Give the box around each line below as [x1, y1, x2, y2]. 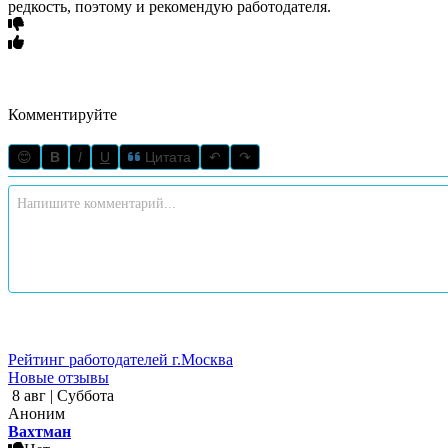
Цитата [141, 148, 191, 165]
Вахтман [8, 422, 71, 440]
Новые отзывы [8, 368, 109, 386]
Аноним [8, 404, 65, 422]
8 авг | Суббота [8, 386, 114, 404]
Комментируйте [8, 105, 117, 123]
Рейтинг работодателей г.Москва [8, 350, 233, 368]
